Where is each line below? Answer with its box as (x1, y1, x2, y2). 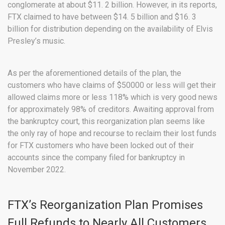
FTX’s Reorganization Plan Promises (8, 198, 203, 212)
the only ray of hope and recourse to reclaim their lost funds (8, 129, 216, 139)
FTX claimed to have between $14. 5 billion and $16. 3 (8, 12, 196, 22)
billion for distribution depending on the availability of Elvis (8, 24, 213, 34)
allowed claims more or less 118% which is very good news (8, 92, 217, 102)
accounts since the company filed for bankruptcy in (8, 153, 185, 163)
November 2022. (8, 165, 66, 175)
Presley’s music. (8, 36, 65, 46)
